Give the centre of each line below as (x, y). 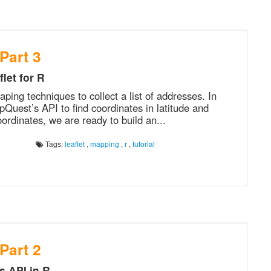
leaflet (75, 144)
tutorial (144, 144)
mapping (105, 144)
